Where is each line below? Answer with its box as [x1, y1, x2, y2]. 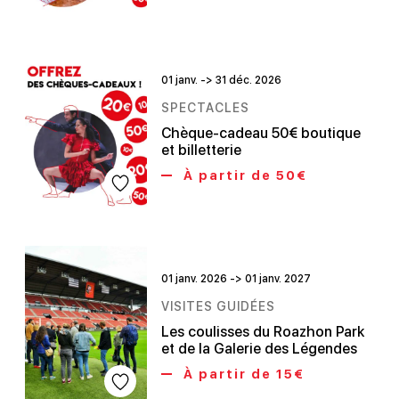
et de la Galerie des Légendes [161, 340, 358, 358]
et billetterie [161, 142, 242, 159]
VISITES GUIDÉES [161, 299, 276, 314]
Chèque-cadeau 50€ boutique [161, 125, 362, 142]
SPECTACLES [161, 101, 250, 116]
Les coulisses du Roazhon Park [161, 323, 365, 341]
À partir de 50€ [179, 167, 308, 183]
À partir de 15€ [179, 366, 305, 382]
